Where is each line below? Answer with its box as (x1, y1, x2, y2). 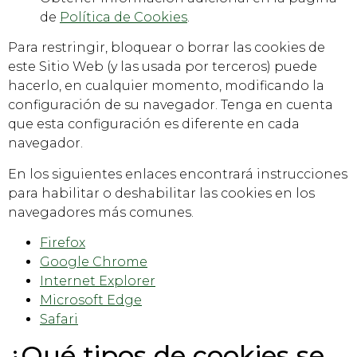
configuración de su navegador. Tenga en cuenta (8, 97, 333, 113)
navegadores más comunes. (8, 204, 194, 220)
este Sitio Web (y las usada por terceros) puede (8, 59, 317, 75)
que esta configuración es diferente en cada (8, 116, 300, 132)
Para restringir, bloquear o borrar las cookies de (8, 40, 325, 56)
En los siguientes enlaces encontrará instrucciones (8, 166, 347, 182)
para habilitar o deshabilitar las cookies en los (8, 185, 315, 201)
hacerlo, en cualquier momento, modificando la (8, 78, 324, 94)
